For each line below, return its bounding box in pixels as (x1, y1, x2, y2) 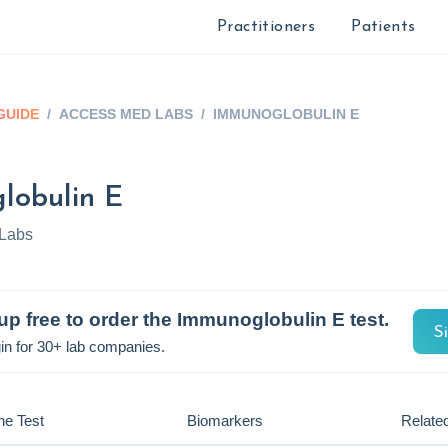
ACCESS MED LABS (59, 106, 193, 122)
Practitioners (216, 19, 316, 35)
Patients (351, 19, 416, 35)
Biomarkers (186, 412, 263, 429)
